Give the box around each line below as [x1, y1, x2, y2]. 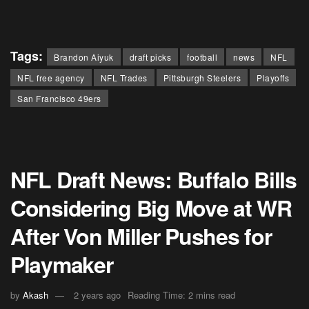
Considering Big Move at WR [10, 192, 292, 224]
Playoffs [257, 72, 289, 84]
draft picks [129, 51, 171, 63]
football [187, 51, 217, 63]
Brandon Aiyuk [54, 51, 114, 63]
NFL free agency [17, 72, 85, 84]
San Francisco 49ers [17, 92, 101, 105]
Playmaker [10, 248, 113, 281]
